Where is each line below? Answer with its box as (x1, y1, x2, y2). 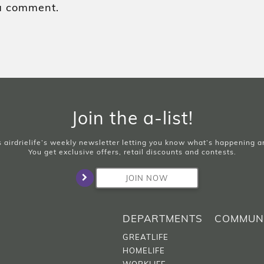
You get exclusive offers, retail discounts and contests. (28, 147, 236, 156)
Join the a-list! (71, 106, 193, 129)
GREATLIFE (123, 232, 169, 242)
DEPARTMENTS (123, 212, 203, 225)
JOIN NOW (126, 173, 168, 183)
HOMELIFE (123, 246, 166, 256)
